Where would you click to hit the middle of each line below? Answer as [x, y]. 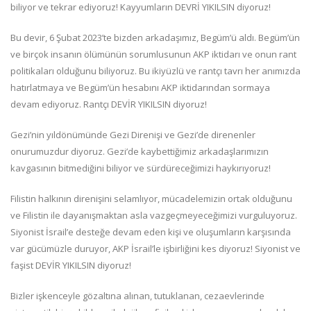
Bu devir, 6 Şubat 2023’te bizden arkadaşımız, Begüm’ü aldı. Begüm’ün [155, 38]
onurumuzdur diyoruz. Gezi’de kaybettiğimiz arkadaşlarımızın [140, 152]
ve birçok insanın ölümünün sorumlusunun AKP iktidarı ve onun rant [153, 54]
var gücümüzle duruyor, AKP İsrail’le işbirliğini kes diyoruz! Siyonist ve [155, 249]
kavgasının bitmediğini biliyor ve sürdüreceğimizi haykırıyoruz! [141, 168]
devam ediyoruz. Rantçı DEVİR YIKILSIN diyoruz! [109, 104]
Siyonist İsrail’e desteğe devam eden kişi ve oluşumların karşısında [151, 232]
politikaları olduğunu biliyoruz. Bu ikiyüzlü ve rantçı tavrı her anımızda [155, 71]
